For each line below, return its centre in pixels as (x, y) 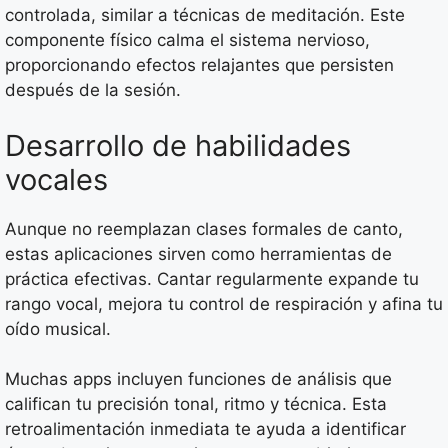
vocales (56, 179)
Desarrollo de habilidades (178, 145)
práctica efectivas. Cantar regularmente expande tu (212, 278)
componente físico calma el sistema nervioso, (187, 40)
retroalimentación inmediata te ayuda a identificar (205, 429)
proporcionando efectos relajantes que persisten (199, 65)
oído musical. (58, 328)
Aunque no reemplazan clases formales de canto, (204, 228)
